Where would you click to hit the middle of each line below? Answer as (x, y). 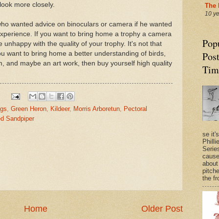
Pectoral (135, 109)
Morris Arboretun (97, 109)
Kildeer (60, 109)
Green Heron (29, 109)
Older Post (162, 208)
